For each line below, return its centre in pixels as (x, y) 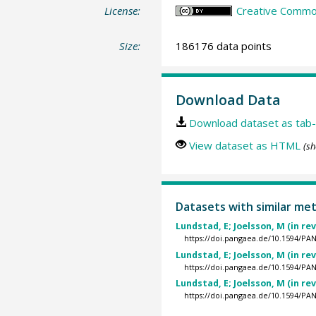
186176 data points (223, 45)
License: (123, 11)
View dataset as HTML (244, 145)
